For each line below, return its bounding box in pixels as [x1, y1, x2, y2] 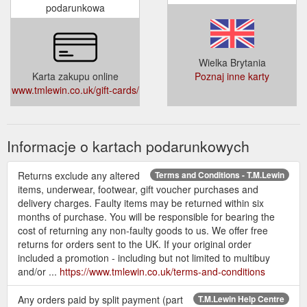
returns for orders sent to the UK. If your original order [18, 237, 251, 251]
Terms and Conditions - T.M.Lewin [155, 169, 284, 182]
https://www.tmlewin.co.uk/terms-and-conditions [60, 265, 265, 279]
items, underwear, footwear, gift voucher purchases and [18, 182, 258, 197]
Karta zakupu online [32, 69, 119, 84]
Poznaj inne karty [195, 69, 269, 84]
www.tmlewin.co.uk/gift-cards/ [11, 83, 139, 97]
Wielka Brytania [198, 56, 266, 70]
